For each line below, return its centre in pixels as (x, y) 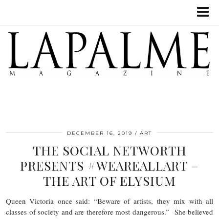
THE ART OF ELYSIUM (109, 180)
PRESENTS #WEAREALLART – (109, 165)
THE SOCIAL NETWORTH (109, 150)
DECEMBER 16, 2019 (100, 133)
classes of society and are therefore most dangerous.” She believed (109, 211)
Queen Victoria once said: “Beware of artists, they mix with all (109, 201)
